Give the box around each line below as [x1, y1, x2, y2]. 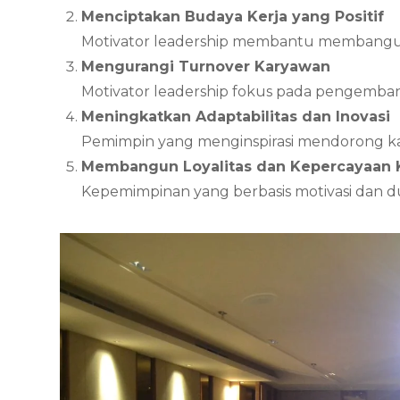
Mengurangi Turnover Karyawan [81, 58, 331, 76]
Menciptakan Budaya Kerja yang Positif [81, 8, 385, 26]
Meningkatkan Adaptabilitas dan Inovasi [81, 108, 391, 126]
